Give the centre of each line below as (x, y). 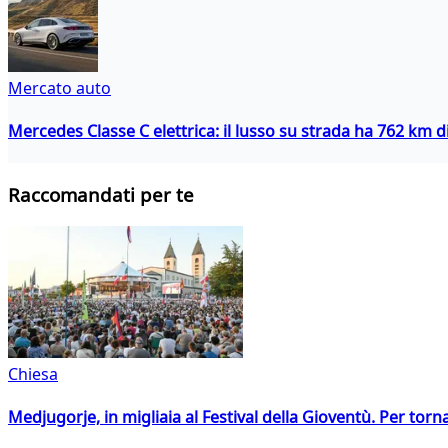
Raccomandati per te (101, 195)
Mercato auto (59, 87)
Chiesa (33, 373)
